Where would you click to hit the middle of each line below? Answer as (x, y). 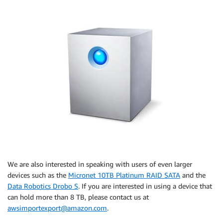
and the (193, 175)
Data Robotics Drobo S (43, 186)
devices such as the (38, 175)
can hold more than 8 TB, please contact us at (78, 197)
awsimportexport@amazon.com (57, 208)
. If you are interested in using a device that (145, 186)
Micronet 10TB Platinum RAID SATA (124, 175)
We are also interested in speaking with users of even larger (100, 164)
